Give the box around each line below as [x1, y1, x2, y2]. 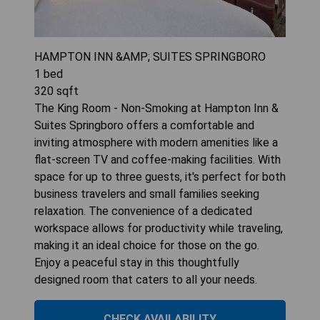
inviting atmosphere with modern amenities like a [34, 136, 278, 150]
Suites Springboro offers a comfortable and [34, 119, 254, 133]
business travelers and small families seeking [34, 187, 259, 201]
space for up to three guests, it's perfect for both [34, 170, 286, 184]
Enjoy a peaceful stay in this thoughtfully [34, 256, 239, 270]
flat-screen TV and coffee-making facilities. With [34, 153, 281, 167]
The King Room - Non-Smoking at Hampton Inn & [34, 101, 279, 116]
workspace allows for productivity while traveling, [34, 221, 283, 236]
